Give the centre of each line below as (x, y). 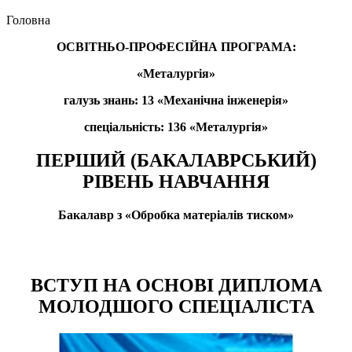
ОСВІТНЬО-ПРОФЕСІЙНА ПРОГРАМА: (176, 47)
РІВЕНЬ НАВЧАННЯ (176, 182)
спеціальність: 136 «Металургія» (176, 127)
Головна (28, 20)
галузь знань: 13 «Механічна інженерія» (176, 101)
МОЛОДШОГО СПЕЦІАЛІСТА (176, 306)
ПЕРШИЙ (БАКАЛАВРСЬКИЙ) (176, 161)
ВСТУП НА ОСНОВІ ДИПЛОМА (176, 285)
